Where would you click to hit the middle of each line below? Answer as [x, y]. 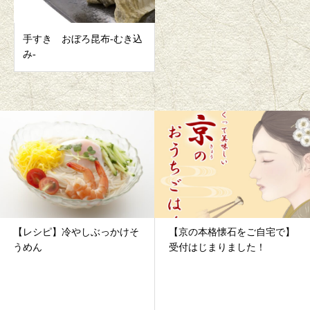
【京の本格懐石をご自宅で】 [76, 232]
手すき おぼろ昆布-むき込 [83, 39]
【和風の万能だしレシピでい [232, 232]
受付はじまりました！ [62, 248]
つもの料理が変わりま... [221, 248]
